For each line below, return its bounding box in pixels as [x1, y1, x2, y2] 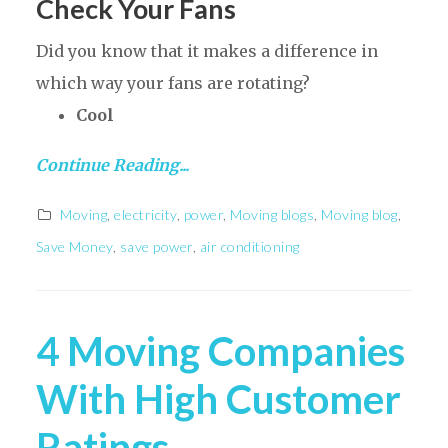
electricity [114, 206, 177, 224]
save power [119, 238, 193, 256]
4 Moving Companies [35, 327, 405, 376]
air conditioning [199, 238, 300, 256]
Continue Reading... [35, 155, 189, 176]
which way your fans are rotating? [35, 73, 310, 94]
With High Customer [35, 375, 401, 424]
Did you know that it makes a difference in [35, 41, 378, 62]
